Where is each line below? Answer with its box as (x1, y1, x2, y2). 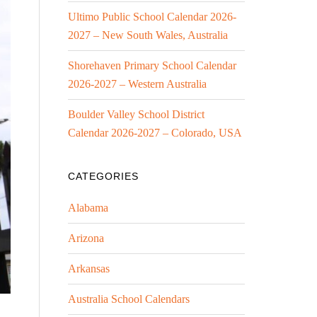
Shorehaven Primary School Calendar (68, 59, 236, 71)
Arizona (68, 232, 104, 244)
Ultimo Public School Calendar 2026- (68, 11, 236, 23)
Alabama (68, 202, 108, 214)
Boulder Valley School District (68, 108, 204, 120)
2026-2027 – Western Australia (68, 78, 207, 90)
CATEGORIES (68, 171, 139, 182)
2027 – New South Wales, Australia (68, 29, 228, 41)
